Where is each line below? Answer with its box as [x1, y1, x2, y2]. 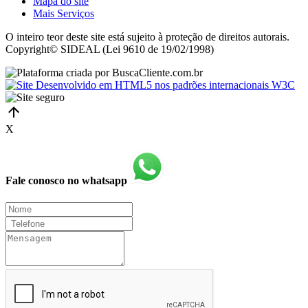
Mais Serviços [33, 8, 94, 20]
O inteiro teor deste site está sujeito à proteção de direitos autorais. [5, 31, 289, 43]
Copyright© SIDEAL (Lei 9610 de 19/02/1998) [5, 43, 214, 56]
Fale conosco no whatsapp [5, 175, 130, 187]
